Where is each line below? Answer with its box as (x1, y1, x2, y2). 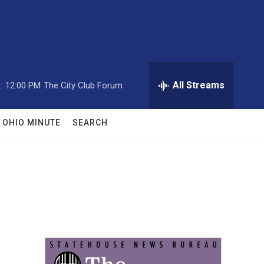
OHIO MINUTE (2, 118, 61, 127)
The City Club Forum (44, 80, 123, 91)
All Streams (173, 80, 225, 91)
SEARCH (72, 118, 108, 127)
